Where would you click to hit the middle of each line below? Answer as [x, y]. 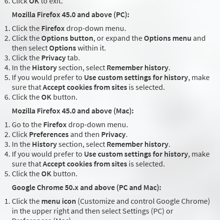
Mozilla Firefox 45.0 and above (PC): [70, 14]
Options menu [168, 38]
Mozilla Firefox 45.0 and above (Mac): [73, 111]
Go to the [27, 124]
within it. [91, 48]
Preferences [49, 134]
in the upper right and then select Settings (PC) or [93, 211]
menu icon [59, 201]
